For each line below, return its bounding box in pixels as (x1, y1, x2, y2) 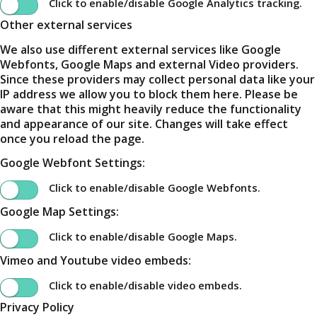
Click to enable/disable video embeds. (49, 278, 242, 293)
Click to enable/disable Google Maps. (49, 229, 237, 243)
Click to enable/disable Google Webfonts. (49, 180, 260, 195)
